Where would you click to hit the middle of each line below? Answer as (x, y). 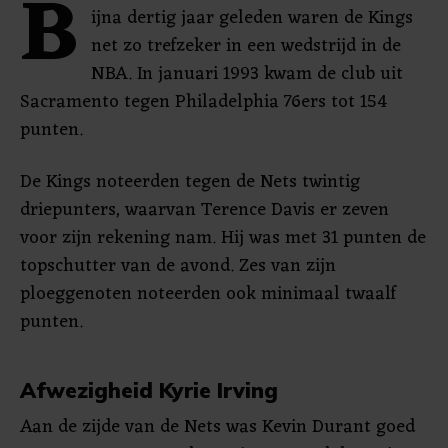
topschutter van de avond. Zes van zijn (178, 266)
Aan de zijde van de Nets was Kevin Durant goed (217, 427)
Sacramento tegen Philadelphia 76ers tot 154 (203, 102)
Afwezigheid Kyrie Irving (149, 390)
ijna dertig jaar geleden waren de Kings (252, 18)
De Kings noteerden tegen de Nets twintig (190, 182)
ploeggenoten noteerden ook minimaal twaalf (208, 294)
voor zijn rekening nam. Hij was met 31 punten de (223, 238)
